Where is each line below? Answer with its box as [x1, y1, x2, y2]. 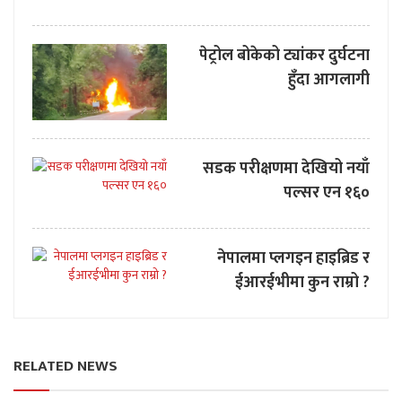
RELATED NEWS [13, 353, 118, 379]
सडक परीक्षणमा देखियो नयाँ [203, 154, 370, 182]
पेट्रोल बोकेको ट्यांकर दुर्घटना [199, 42, 370, 70]
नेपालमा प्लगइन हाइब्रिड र [217, 244, 370, 272]
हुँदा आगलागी [288, 66, 370, 94]
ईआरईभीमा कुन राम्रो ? [235, 268, 370, 296]
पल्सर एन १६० [284, 179, 370, 206]
